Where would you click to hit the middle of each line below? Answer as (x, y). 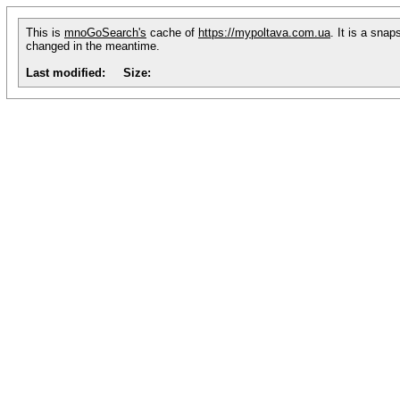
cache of (172, 33)
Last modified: (66, 73)
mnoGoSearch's (105, 33)
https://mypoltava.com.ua (264, 33)
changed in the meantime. (93, 46)
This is (45, 33)
